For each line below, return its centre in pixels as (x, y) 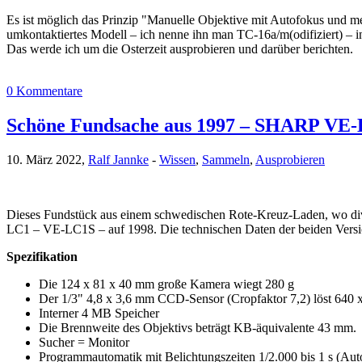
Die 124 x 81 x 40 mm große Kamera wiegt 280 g (166, 284)
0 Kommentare (44, 91)
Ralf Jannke (118, 160)
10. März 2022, (47, 160)
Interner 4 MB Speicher (99, 314)
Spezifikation (42, 257)
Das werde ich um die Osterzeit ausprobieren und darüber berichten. (180, 49)
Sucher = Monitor (84, 343)
